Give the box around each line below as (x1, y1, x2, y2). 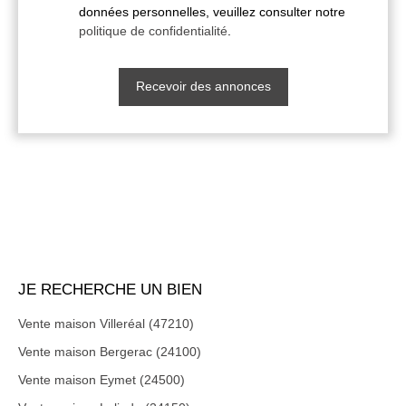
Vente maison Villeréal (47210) (18, 315, 194, 331)
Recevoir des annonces (135, 79, 271, 94)
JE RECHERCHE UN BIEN (18, 279, 202, 298)
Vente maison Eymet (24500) (18, 372, 185, 387)
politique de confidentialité (79, 23, 227, 38)
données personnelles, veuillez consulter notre (79, 4, 345, 19)
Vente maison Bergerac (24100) (18, 343, 201, 359)
